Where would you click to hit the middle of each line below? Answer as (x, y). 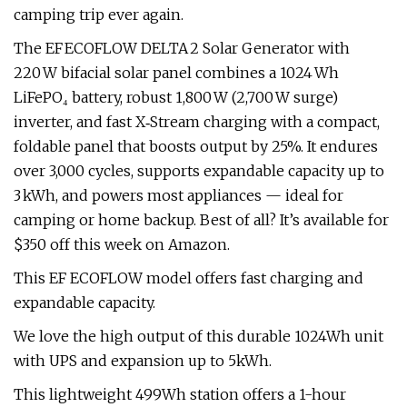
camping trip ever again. (99, 15)
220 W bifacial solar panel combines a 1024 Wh (176, 73)
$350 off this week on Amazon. (122, 244)
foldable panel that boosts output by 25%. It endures (196, 146)
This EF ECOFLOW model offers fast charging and (189, 278)
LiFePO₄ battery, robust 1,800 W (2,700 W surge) (176, 97)
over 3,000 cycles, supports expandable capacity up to (199, 171)
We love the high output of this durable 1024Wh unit (199, 336)
